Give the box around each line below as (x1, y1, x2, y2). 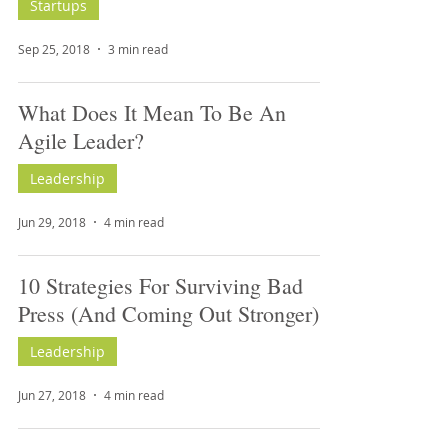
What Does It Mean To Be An (18, 98, 286, 127)
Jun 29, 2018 (18, 214, 86, 230)
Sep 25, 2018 (18, 41, 90, 57)
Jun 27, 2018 (18, 387, 86, 403)
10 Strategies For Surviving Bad (18, 271, 303, 300)
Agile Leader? (18, 126, 144, 155)
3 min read (108, 41, 168, 57)
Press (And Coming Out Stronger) (18, 299, 319, 328)
